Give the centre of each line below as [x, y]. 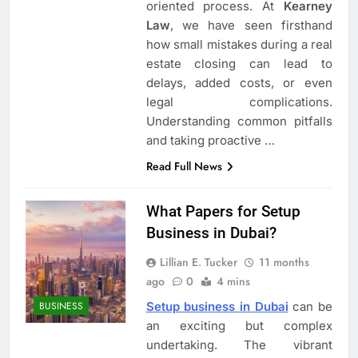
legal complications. [239, 101]
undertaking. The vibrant [239, 344]
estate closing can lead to [239, 63]
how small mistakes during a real [239, 44]
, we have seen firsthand [251, 25]
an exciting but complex [239, 325]
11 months [284, 262]
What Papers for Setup [223, 211]
